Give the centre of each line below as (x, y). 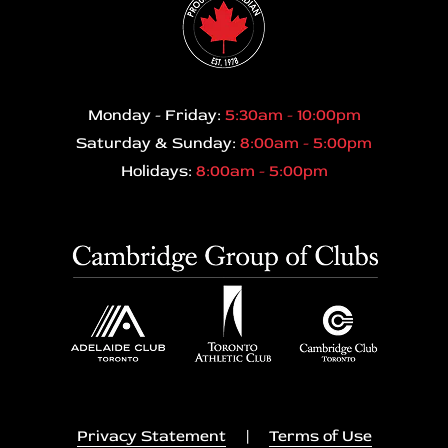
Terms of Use (320, 435)
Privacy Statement (151, 435)
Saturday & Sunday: (158, 142)
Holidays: (158, 170)
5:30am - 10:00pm (292, 114)
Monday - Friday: (156, 114)
